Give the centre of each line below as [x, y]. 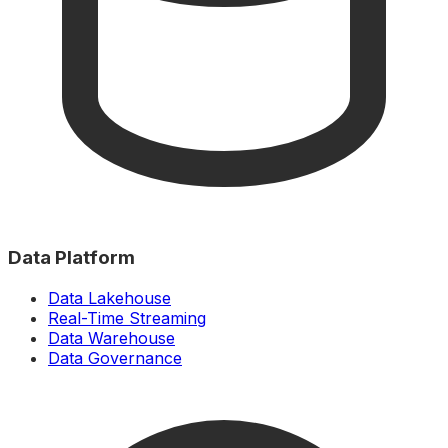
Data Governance [115, 357]
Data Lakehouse [109, 297]
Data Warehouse [111, 337]
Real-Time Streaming [127, 317]
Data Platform [71, 258]
